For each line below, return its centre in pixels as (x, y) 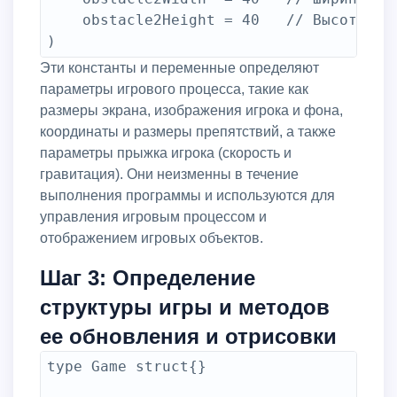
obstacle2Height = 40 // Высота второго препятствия (65, 20)
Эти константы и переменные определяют (45, 68)
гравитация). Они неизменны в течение (169, 174)
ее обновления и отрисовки (188, 336)
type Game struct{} (127, 366)
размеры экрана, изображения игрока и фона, (191, 110)
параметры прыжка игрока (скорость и (166, 153)
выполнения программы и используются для (187, 195)
